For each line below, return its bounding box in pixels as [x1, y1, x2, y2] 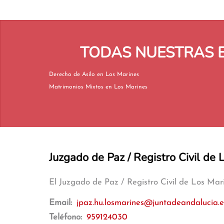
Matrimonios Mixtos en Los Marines [105, 84, 147, 90]
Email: [49, 198, 74, 207]
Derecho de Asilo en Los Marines [97, 71, 139, 77]
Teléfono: [49, 213, 84, 221]
